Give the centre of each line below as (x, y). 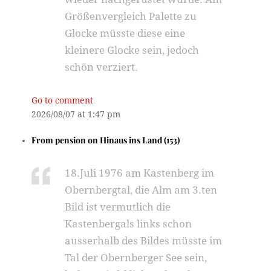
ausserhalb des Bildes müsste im (144, 241)
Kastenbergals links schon (129, 224)
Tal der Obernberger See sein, (136, 258)
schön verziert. (102, 67)
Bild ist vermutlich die (118, 207)
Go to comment (63, 100)
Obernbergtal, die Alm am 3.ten (141, 190)
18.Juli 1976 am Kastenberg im (140, 173)
